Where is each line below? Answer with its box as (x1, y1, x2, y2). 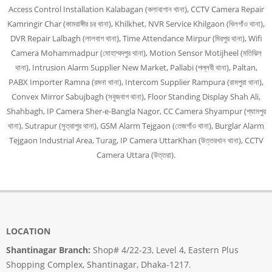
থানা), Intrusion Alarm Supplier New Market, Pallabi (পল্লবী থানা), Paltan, (15, 62, 257, 73)
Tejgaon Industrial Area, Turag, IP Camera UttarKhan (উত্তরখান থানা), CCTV (8, 135, 263, 146)
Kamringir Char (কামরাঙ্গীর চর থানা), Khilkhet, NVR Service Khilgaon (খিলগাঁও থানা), (7, 18, 265, 29)
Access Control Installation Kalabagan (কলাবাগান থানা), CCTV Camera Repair (8, 4, 264, 15)
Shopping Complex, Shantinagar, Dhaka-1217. (6, 258, 191, 270)
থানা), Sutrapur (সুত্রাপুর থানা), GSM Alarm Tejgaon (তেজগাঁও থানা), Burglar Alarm (8, 120, 264, 131)
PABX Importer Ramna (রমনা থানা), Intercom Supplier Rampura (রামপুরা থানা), (8, 76, 263, 87)
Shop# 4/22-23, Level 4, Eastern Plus (90, 243, 239, 256)
